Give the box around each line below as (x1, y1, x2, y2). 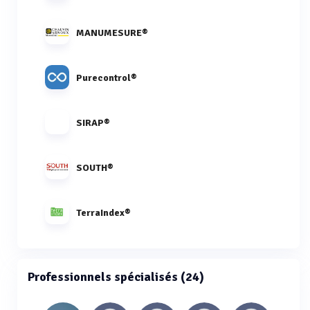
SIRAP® (76, 116, 109, 129)
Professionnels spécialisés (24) (28, 269, 204, 284)
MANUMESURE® (76, 26, 147, 39)
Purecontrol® (76, 71, 136, 84)
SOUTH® (76, 161, 113, 174)
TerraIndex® (76, 206, 130, 219)
